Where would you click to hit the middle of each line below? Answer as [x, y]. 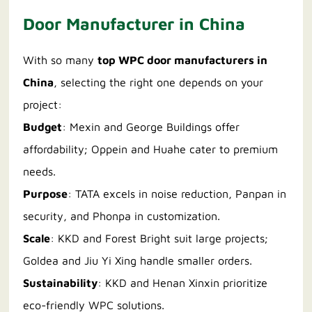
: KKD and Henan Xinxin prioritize [183, 283]
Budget [43, 127]
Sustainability [61, 283]
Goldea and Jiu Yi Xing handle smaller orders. [138, 261]
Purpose [46, 194]
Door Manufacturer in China [134, 24]
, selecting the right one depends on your [159, 83]
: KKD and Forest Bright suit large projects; [159, 239]
